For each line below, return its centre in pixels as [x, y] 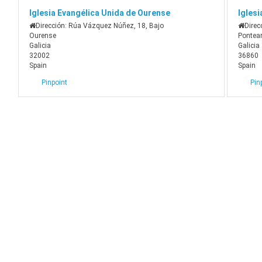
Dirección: [52, 26]
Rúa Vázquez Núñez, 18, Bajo [116, 26]
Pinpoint [55, 83]
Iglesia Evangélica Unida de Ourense [100, 13]
